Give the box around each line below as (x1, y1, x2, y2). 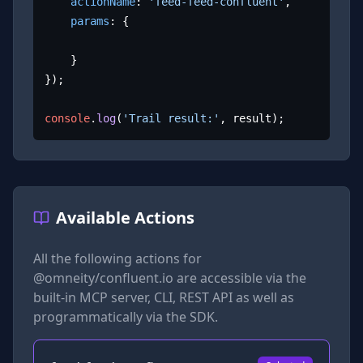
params (70, 15, 110, 28)
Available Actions (56, 206, 194, 228)
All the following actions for (33, 249, 202, 267)
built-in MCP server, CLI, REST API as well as (33, 288, 294, 306)
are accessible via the (173, 268, 306, 287)
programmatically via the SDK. (33, 307, 218, 326)
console (45, 112, 91, 126)
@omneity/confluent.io (33, 268, 173, 287)
